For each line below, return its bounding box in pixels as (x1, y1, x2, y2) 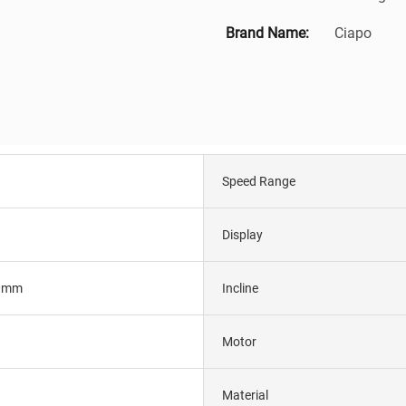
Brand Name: (226, 24, 309, 42)
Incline (222, 280, 258, 295)
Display (222, 227, 263, 242)
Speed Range (222, 173, 295, 188)
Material (222, 387, 268, 402)
